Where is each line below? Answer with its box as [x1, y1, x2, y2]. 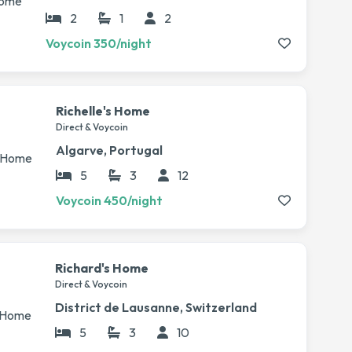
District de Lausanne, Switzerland [55, 299, 257, 315]
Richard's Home [55, 260, 148, 276]
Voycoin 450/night [56, 192, 163, 208]
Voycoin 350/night [46, 35, 152, 51]
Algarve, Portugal [56, 142, 163, 158]
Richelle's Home [56, 103, 150, 119]
